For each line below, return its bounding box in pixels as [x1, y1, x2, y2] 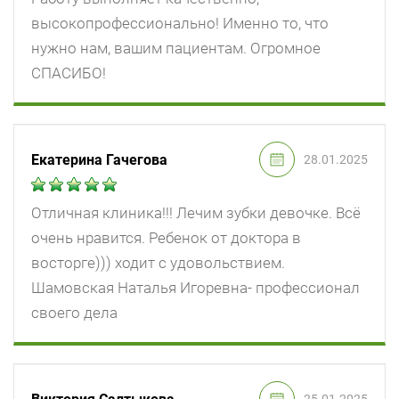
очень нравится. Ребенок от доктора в [31, 229, 301, 248]
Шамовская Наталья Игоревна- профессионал [31, 279, 360, 297]
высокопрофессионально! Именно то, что [31, 14, 329, 33]
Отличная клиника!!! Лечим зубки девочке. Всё [31, 204, 361, 223]
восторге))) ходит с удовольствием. [31, 254, 285, 273]
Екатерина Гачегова [31, 151, 167, 168]
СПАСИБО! [31, 64, 106, 83]
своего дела [31, 304, 118, 322]
